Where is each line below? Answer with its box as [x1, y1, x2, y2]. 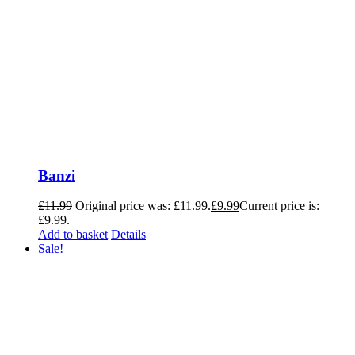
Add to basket [38, 227, 108, 242]
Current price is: [239, 199, 319, 213]
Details [111, 227, 146, 242]
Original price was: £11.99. [75, 199, 211, 213]
